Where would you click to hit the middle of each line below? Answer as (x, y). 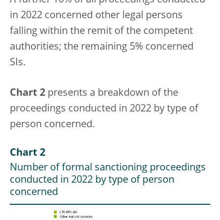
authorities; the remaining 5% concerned (102, 47)
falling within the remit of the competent (101, 32)
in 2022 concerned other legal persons (96, 16)
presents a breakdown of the (112, 94)
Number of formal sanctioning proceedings (108, 168)
